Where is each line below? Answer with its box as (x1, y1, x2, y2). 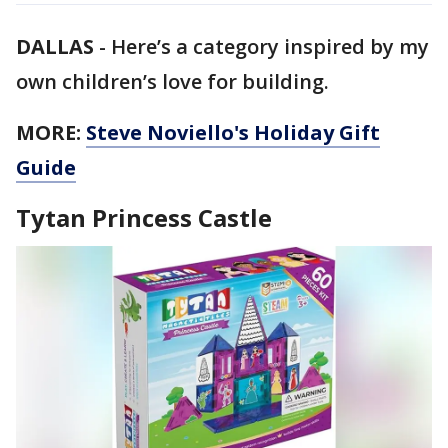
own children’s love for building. (16, 68, 329, 95)
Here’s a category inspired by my (111, 33, 429, 60)
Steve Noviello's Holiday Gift (86, 119, 380, 146)
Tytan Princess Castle (16, 201, 272, 234)
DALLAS (16, 33, 94, 60)
